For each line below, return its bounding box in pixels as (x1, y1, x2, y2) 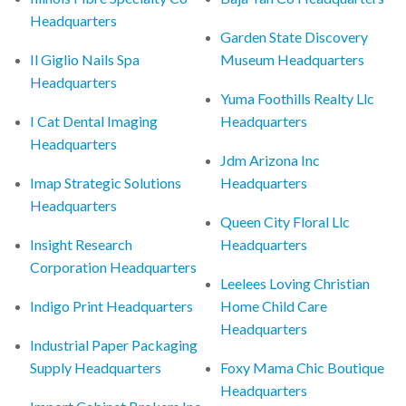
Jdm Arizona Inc (220, 150, 321, 169)
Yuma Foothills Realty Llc (220, 89, 375, 107)
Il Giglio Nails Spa (30, 50, 140, 68)
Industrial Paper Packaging (30, 335, 198, 353)
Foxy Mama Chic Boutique (220, 358, 385, 376)
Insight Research (30, 235, 133, 253)
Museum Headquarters (220, 50, 365, 68)
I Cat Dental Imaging (30, 111, 159, 130)
